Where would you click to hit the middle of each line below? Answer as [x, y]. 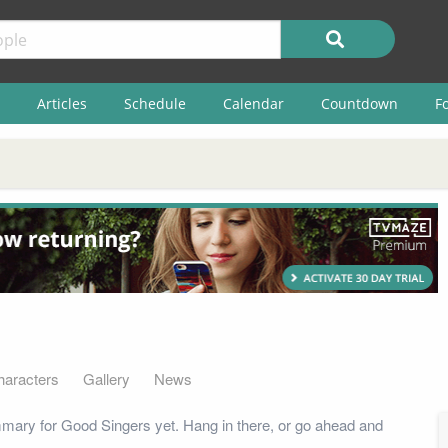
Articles [61, 103]
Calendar [253, 103]
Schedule [154, 103]
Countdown [359, 103]
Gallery [106, 378]
